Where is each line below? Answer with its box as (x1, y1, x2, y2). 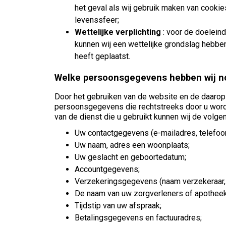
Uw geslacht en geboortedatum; (75, 152, 186, 162)
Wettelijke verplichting (75, 27, 161, 37)
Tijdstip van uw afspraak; (75, 201, 161, 211)
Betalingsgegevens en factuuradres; (75, 213, 202, 223)
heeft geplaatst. (75, 51, 130, 61)
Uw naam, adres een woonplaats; (75, 140, 190, 150)
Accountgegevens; (75, 164, 140, 175)
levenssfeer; (75, 15, 119, 25)
